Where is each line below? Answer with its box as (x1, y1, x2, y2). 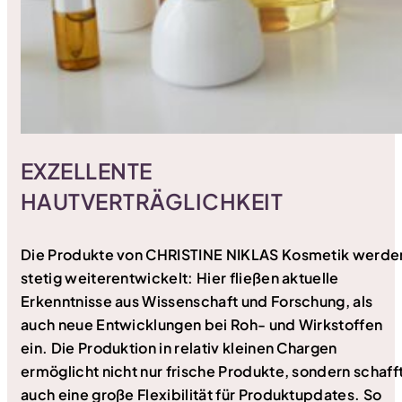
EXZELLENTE (21, 157, 153, 185)
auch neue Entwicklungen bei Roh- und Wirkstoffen (21, 315, 383, 335)
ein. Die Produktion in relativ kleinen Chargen (21, 338, 337, 358)
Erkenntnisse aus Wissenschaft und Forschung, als (21, 292, 373, 311)
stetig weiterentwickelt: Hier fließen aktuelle (21, 268, 339, 288)
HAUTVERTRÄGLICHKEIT (21, 188, 284, 215)
